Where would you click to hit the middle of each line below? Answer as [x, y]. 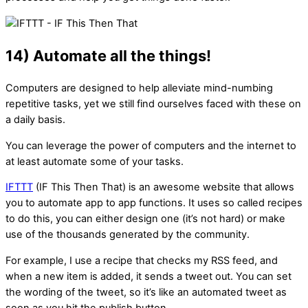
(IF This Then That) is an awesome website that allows [164, 187]
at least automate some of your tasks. [95, 161]
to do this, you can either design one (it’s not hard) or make [145, 219]
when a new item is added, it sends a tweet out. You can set [148, 276]
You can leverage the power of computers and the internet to [151, 145]
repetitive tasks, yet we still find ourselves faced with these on [153, 104]
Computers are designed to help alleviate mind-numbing [139, 88]
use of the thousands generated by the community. [128, 235]
